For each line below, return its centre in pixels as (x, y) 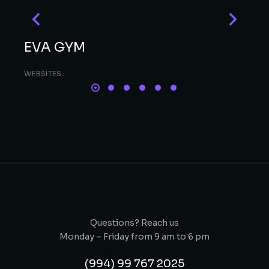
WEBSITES (43, 74)
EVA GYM (55, 47)
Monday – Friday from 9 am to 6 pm (134, 237)
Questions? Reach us (134, 223)
